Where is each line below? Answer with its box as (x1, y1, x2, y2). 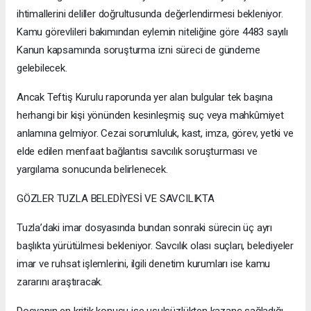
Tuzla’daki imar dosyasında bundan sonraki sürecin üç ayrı (17, 221, 273, 235)
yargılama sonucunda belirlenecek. (17, 163, 168, 176)
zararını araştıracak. (17, 276, 103, 289)
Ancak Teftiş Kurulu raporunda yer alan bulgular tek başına (17, 91, 273, 104)
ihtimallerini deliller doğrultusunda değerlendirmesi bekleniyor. (17, 8, 283, 21)
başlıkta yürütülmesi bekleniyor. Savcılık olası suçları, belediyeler (17, 239, 294, 253)
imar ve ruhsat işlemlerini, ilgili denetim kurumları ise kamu (17, 258, 271, 271)
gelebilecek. (17, 62, 67, 75)
